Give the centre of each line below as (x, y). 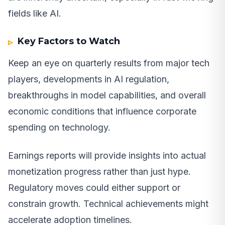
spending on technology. (59, 127)
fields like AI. (35, 13)
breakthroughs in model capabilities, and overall (107, 95)
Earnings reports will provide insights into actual (107, 155)
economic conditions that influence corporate (102, 111)
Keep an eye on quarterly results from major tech (109, 63)
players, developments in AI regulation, (89, 79)
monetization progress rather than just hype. (99, 171)
